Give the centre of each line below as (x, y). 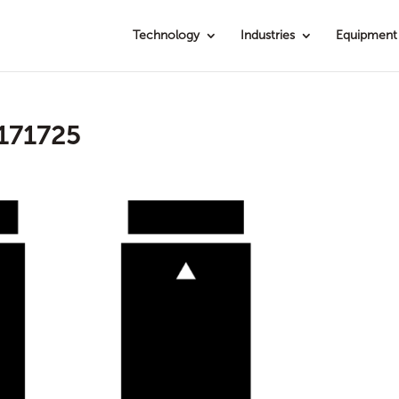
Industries (268, 35)
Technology (166, 35)
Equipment (366, 35)
